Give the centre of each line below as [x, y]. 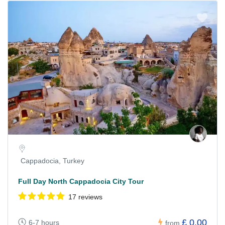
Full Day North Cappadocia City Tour [81, 181]
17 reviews [85, 197]
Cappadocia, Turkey [52, 160]
